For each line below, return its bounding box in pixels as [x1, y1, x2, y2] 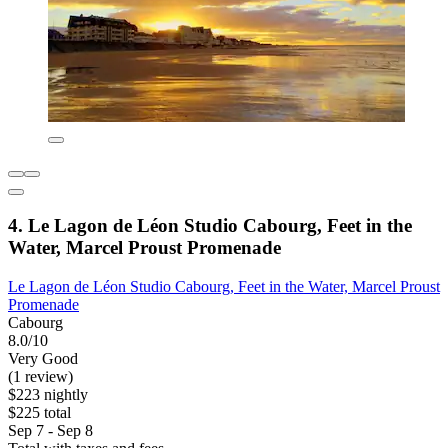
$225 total [8, 403, 71, 421]
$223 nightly [8, 385, 88, 403]
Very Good [8, 349, 78, 367]
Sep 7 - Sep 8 [8, 421, 93, 439]
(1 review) [8, 367, 73, 385]
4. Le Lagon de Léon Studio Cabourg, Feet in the [8, 214, 412, 236]
